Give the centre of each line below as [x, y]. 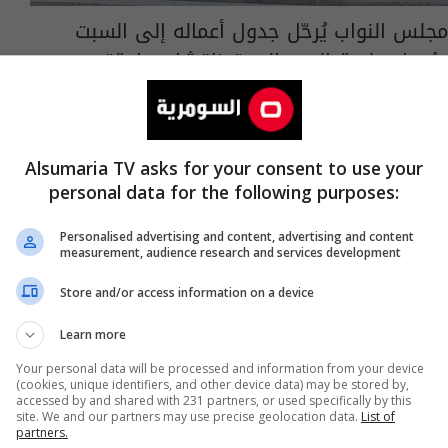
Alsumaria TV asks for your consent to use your [224, 167]
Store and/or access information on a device [187, 292]
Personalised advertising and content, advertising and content [237, 236]
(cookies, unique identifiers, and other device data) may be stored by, [212, 384]
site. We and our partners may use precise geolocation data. [188, 416]
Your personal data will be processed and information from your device [220, 368]
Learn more [93, 334]
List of [378, 416]
